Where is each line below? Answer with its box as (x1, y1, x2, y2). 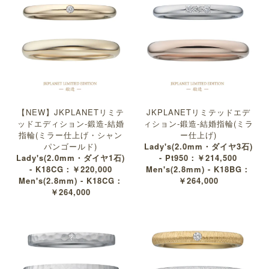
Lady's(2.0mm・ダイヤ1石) (16, 152, 125, 164)
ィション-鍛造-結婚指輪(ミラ (143, 118, 253, 130)
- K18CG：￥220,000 (29, 163, 112, 175)
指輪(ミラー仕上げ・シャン (19, 129, 123, 141)
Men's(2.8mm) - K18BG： (146, 163, 251, 175)
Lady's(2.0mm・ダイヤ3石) (144, 141, 253, 153)
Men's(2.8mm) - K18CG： (18, 175, 123, 187)
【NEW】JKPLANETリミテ (17, 106, 124, 118)
